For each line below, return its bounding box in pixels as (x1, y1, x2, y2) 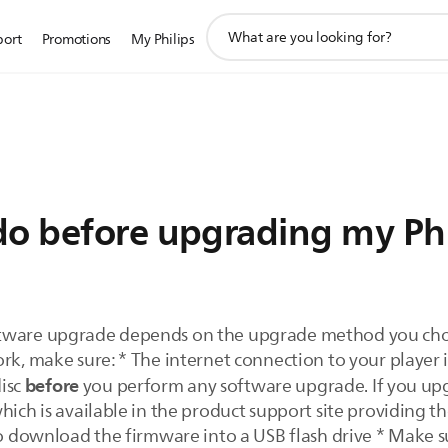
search (204, 32, 249, 57)
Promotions (41, 28, 112, 51)
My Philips (131, 28, 195, 51)
